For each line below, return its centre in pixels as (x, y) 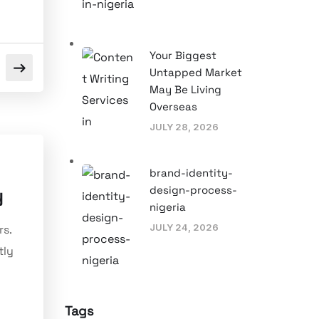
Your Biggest (183, 55)
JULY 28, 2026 (184, 126)
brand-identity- (191, 172)
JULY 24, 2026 (184, 227)
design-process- (193, 189)
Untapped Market (196, 72)
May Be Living (185, 89)
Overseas (173, 106)
